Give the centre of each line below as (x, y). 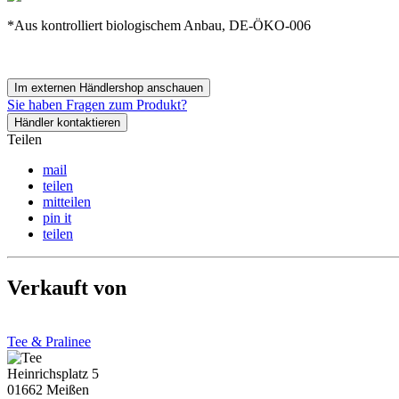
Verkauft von (67, 287)
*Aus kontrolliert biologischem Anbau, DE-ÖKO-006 (159, 25)
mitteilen (67, 201)
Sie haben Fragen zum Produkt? (97, 104)
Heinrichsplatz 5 (53, 373)
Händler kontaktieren (67, 122)
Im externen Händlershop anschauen (109, 87)
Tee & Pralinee (49, 341)
